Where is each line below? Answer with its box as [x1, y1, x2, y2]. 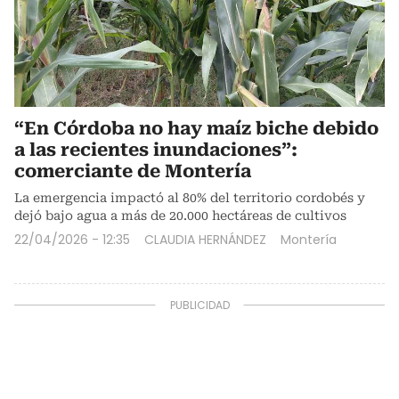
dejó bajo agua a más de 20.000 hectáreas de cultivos [14, 208, 346, 223]
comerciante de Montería [14, 159, 251, 182]
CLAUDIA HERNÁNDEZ [144, 230, 266, 248]
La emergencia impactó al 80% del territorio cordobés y [14, 190, 365, 205]
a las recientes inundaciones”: [14, 138, 297, 160]
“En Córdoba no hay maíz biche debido [14, 117, 379, 139]
